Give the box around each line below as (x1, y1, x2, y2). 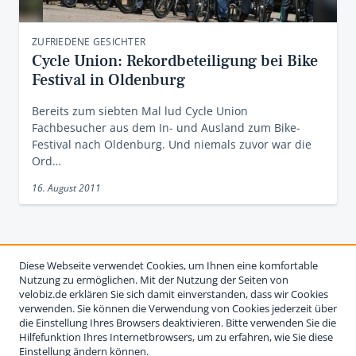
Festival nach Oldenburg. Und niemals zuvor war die (32, 137, 311, 152)
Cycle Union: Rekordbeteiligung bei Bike (32, 51, 318, 72)
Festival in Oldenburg (32, 70, 185, 91)
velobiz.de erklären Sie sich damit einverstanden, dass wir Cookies (19, 287, 328, 301)
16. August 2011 (32, 181, 101, 195)
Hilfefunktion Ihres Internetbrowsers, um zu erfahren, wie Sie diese (19, 330, 333, 344)
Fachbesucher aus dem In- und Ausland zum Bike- (32, 120, 300, 135)
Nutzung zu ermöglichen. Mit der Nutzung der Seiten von (19, 273, 288, 287)
